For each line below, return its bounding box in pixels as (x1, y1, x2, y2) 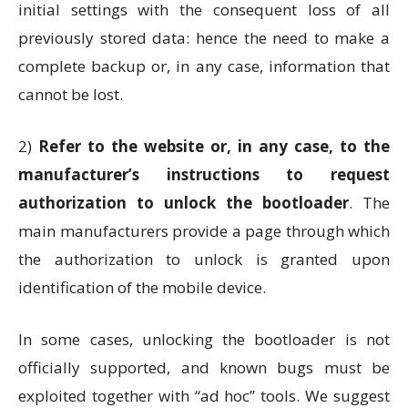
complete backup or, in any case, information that (18, 56, 390, 76)
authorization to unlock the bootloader (18, 192, 349, 213)
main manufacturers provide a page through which (18, 220, 390, 241)
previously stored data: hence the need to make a (18, 27, 390, 48)
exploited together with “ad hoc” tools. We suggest (18, 385, 390, 406)
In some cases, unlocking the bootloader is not (18, 329, 390, 350)
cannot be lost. (18, 84, 123, 105)
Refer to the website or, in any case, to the (38, 136, 390, 157)
